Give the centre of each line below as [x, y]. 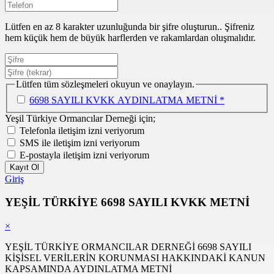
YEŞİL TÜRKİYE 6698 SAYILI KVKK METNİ [127, 202]
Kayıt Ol [24, 167]
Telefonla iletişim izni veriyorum [82, 130]
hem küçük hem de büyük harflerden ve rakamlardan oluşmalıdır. [130, 38]
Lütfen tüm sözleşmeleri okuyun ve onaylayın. [105, 84]
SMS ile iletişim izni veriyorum [80, 143]
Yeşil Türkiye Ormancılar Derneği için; [80, 118]
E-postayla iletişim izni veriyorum [84, 155]
